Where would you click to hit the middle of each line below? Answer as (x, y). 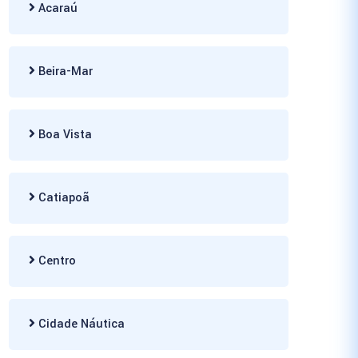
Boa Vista (64, 135)
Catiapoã (62, 198)
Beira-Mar (64, 72)
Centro (56, 261)
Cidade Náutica (80, 324)
